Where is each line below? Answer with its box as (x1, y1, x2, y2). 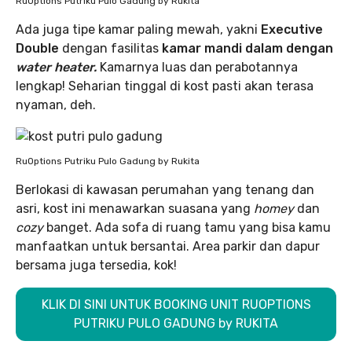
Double (16, 41, 62, 57)
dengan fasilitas (62, 41, 162, 57)
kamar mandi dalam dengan (162, 41, 333, 57)
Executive (261, 22, 323, 38)
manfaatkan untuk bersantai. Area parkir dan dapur (16, 239, 320, 255)
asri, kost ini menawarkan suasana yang (16, 201, 254, 217)
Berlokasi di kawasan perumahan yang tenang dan (16, 182, 314, 198)
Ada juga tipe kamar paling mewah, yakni (16, 22, 261, 38)
